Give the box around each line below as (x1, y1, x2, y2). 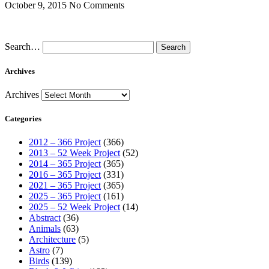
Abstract (29, 213, 61, 223)
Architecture (29, 234, 76, 245)
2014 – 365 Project (29, 159, 101, 169)
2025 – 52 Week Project (29, 202, 120, 213)
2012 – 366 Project (29, 137, 101, 148)
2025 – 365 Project (29, 191, 101, 202)
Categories (5, 114, 41, 124)
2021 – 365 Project (29, 180, 101, 191)
